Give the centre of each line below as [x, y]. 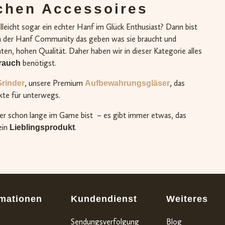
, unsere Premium [55, 83]
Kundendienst [104, 199]
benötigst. [38, 63]
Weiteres [187, 199]
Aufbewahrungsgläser [127, 83]
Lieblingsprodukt [42, 127]
